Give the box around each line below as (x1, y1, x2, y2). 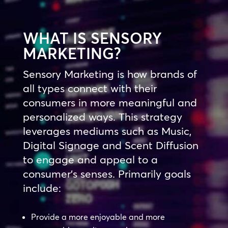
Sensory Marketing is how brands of (22, 67, 197, 80)
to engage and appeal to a (22, 152, 158, 166)
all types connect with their (22, 81, 157, 95)
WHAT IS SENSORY (22, 28, 162, 48)
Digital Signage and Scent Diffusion (22, 138, 198, 152)
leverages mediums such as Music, (22, 124, 191, 137)
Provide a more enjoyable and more (31, 211, 165, 222)
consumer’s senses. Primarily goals (22, 166, 191, 180)
